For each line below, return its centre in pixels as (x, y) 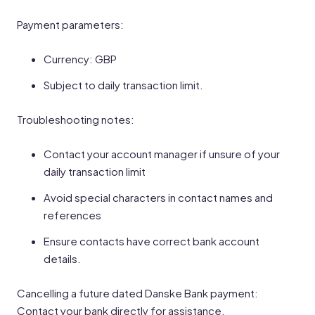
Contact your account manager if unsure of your (162, 154)
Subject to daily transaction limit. (123, 85)
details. (62, 258)
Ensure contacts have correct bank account (152, 241)
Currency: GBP (80, 59)
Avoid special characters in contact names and (158, 197)
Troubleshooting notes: (76, 119)
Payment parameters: (70, 24)
